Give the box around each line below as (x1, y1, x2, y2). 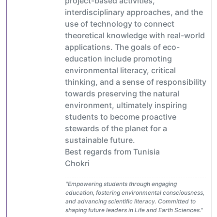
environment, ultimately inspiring (65, 100, 187, 110)
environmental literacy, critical (65, 65, 176, 75)
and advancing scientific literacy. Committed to (65, 197, 196, 205)
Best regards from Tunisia (65, 146, 160, 156)
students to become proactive (65, 111, 176, 122)
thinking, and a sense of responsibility (65, 77, 206, 87)
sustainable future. (65, 135, 135, 145)
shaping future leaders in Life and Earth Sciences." (65, 206, 203, 214)
